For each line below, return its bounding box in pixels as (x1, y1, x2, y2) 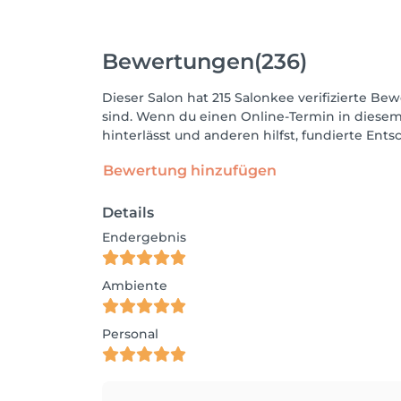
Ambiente (102, 277, 167, 294)
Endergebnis (102, 229, 186, 245)
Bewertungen (102, 47, 254, 74)
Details (102, 204, 154, 221)
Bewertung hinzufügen (103, 162, 277, 179)
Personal (102, 326, 158, 342)
